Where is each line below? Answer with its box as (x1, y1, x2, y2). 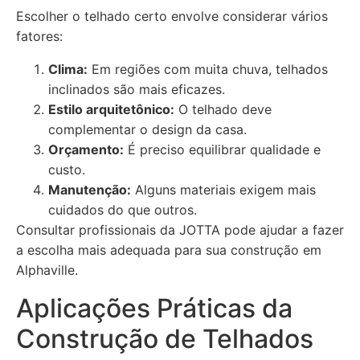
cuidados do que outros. (48, 202, 197, 218)
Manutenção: (48, 182, 131, 198)
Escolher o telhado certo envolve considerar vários (16, 8, 328, 24)
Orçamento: (48, 141, 124, 157)
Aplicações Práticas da (16, 292, 292, 324)
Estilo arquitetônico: (48, 101, 174, 117)
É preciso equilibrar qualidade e (124, 141, 321, 157)
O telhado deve (174, 101, 272, 117)
